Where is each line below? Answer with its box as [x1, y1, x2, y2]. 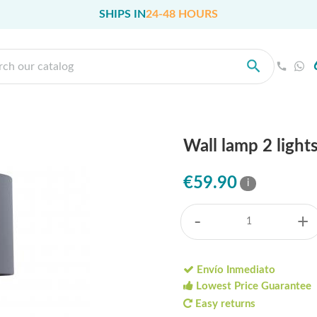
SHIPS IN [99, 8, 146, 20]
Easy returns [192, 298, 255, 309]
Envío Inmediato [194, 265, 275, 276]
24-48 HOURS [146, 8, 218, 20]
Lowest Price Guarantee [193, 281, 311, 292]
